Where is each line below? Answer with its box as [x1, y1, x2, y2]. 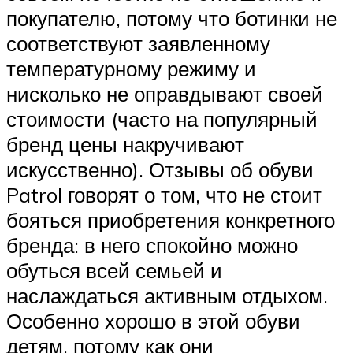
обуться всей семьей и [6, 258, 222, 284]
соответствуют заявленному [6, 31, 270, 57]
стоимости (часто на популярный [6, 106, 318, 132]
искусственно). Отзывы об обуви [6, 157, 314, 183]
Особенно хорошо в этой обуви [6, 308, 300, 334]
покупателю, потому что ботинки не [6, 6, 337, 32]
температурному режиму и [6, 56, 256, 82]
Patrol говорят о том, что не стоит [6, 182, 322, 208]
